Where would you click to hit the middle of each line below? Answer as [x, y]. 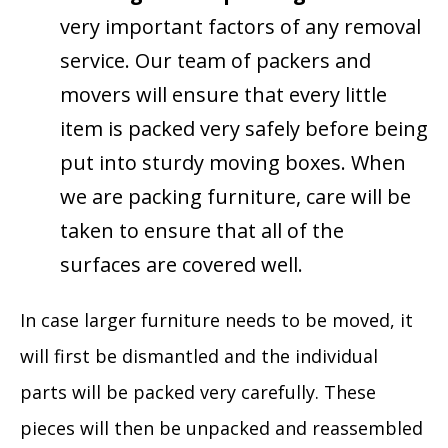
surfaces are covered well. [181, 264]
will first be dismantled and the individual [199, 356]
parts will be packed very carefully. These [198, 392]
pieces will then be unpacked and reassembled [221, 428]
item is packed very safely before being [244, 128]
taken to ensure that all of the [202, 230]
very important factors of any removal [240, 26]
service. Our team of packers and [215, 60]
